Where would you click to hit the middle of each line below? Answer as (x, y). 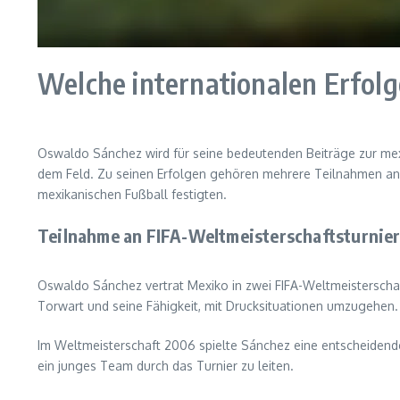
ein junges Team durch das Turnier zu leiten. (166, 366)
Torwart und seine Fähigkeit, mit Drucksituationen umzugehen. (218, 306)
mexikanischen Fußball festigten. (132, 194)
